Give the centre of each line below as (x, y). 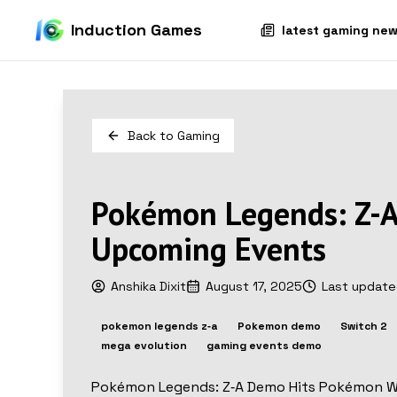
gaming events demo (264, 346)
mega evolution (144, 346)
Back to (152, 136)
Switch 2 (363, 326)
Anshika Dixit (148, 286)
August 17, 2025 (253, 286)
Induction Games (136, 30)
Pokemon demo (279, 326)
